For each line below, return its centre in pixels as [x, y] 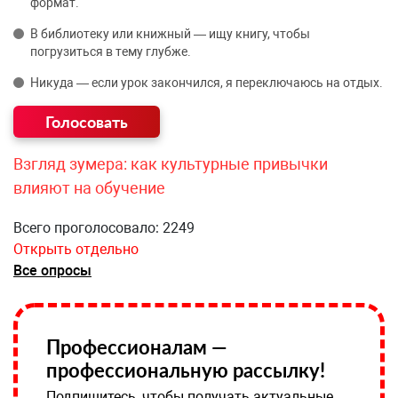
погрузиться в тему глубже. [111, 51]
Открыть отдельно [76, 249]
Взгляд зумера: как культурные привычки [171, 163]
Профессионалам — [137, 346]
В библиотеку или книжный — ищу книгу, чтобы [170, 33]
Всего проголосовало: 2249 [104, 227]
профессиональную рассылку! [186, 370]
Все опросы [52, 270]
